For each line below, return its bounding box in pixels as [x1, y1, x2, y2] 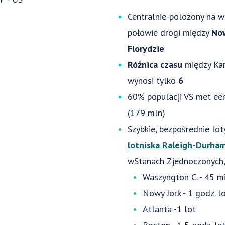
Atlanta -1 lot [142, 203, 196, 215]
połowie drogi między [127, 27, 211, 38]
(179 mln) [127, 107, 165, 119]
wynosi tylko [127, 75, 178, 86]
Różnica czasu [127, 59, 185, 70]
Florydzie [127, 43, 164, 54]
